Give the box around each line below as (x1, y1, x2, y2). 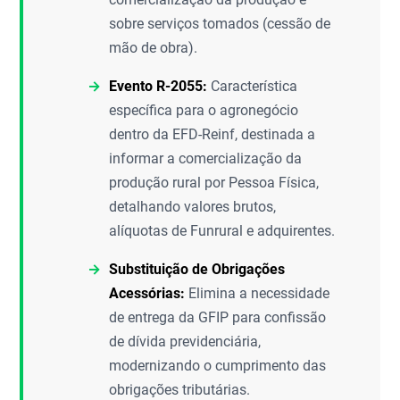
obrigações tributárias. (109, 381, 251, 398)
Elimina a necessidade (185, 285, 330, 302)
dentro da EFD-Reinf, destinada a (109, 126, 316, 143)
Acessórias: (109, 285, 186, 302)
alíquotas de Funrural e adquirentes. (109, 222, 336, 239)
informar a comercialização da (109, 150, 303, 167)
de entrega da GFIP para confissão (109, 309, 327, 326)
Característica (207, 78, 298, 95)
